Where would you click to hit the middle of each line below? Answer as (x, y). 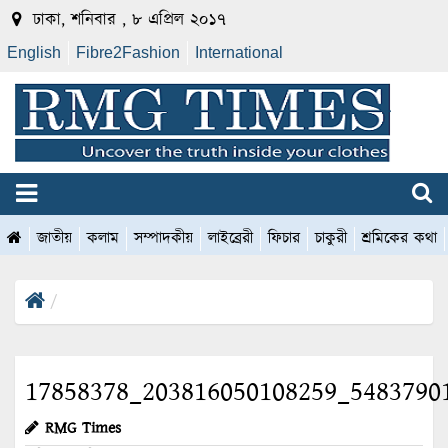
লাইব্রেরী (230, 239)
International (239, 52)
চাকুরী (331, 239)
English (34, 52)
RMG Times (83, 429)
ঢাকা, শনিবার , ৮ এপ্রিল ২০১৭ (126, 20)
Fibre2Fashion (128, 52)
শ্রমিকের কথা (399, 239)
